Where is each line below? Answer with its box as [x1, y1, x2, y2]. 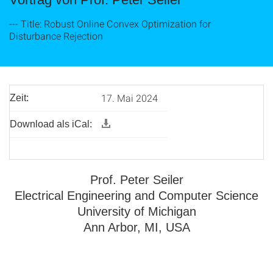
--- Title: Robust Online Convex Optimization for [9, 17, 211, 30]
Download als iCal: [10, 119, 92, 129]
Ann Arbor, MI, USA [83, 221, 190, 234]
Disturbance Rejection [9, 29, 103, 42]
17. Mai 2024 [101, 91, 158, 104]
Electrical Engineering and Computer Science [15, 189, 258, 202]
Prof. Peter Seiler [90, 173, 183, 186]
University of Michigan [77, 205, 196, 218]
